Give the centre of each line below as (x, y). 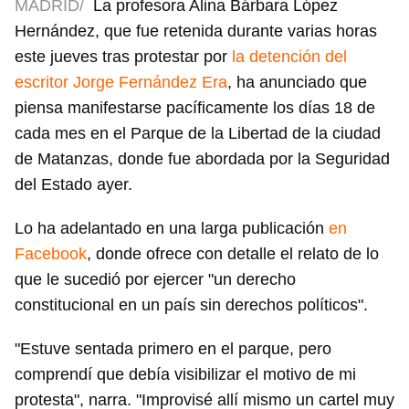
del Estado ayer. (73, 185)
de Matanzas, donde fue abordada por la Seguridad (202, 159)
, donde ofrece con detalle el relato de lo (233, 254)
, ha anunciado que (297, 83)
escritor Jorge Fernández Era (121, 83)
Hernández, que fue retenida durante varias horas (196, 31)
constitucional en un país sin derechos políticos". (191, 305)
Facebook (51, 254)
